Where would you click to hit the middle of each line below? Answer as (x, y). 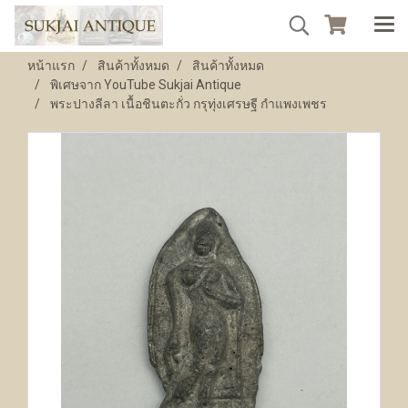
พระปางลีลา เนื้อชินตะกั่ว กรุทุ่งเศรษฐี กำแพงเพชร (189, 104)
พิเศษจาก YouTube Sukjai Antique (146, 85)
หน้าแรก (51, 66)
